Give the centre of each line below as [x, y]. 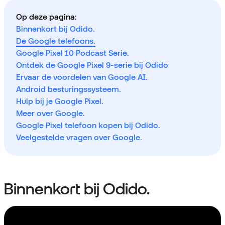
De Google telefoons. [56, 41]
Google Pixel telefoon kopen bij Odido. [88, 126]
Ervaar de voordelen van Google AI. [82, 77]
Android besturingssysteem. [69, 89]
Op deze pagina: [46, 17]
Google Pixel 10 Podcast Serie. [73, 53]
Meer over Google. [50, 114]
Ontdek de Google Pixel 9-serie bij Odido [92, 65]
